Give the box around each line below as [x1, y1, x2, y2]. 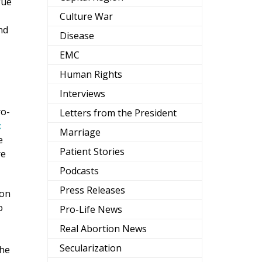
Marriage [60, 126, 101, 139]
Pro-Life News [60, 203, 122, 216]
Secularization [60, 242, 122, 255]
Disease [60, 29, 94, 43]
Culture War [60, 10, 113, 23]
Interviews [60, 87, 105, 101]
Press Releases [60, 184, 125, 197]
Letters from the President [60, 106, 177, 120]
